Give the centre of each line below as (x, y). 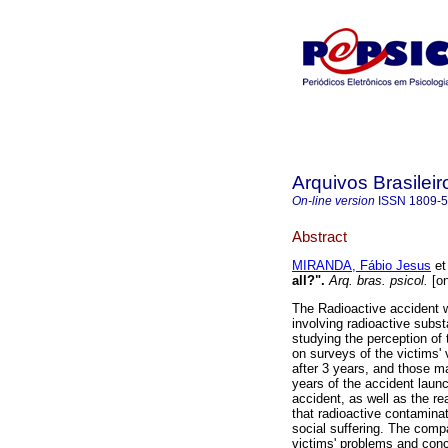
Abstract (319, 236)
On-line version (333, 201)
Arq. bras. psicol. (376, 281)
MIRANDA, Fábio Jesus (361, 266)
